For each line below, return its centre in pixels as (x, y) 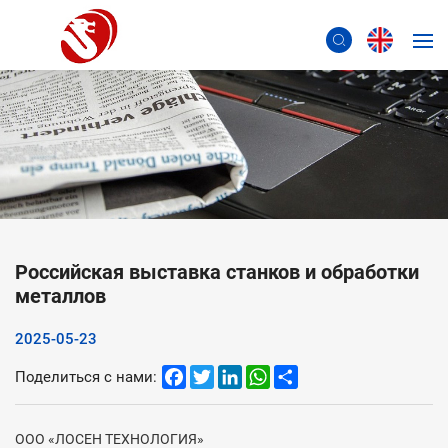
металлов (60, 295)
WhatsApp (304, 371)
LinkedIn (270, 371)
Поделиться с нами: (86, 376)
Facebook (219, 371)
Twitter (237, 371)
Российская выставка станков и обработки (217, 271)
